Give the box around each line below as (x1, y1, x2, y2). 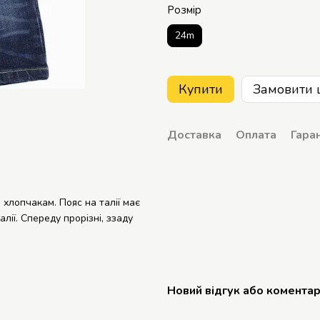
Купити (179, 81, 223, 98)
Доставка (167, 127, 221, 143)
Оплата (236, 127, 276, 143)
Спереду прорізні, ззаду (21, 211, 133, 226)
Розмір (167, 3, 201, 17)
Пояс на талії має (59, 196, 140, 210)
